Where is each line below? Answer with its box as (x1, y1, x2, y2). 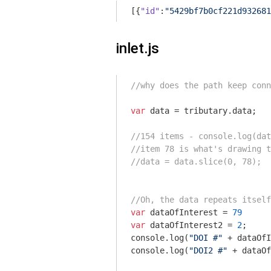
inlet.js (116, 40, 159, 57)
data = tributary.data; (145, 106, 256, 116)
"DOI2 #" (189, 246, 227, 255)
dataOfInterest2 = (145, 220, 237, 230)
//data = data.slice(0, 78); (131, 157, 261, 166)
